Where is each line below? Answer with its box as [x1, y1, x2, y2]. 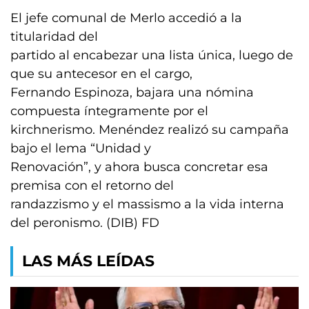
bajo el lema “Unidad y [10, 141, 151, 156]
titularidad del [10, 29, 98, 44]
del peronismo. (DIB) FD [10, 215, 159, 230]
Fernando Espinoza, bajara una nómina [10, 85, 254, 100]
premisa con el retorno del [10, 178, 174, 193]
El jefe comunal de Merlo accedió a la [10, 10, 242, 26]
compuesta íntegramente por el [10, 103, 208, 119]
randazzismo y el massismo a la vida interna [10, 197, 284, 212]
